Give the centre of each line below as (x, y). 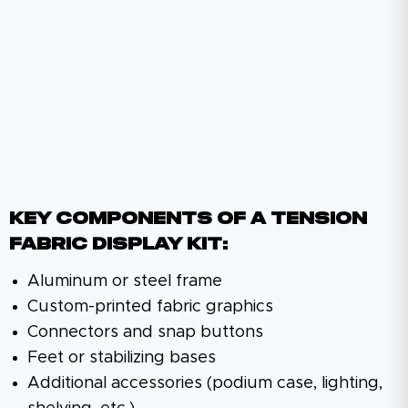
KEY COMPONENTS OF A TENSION (188, 219)
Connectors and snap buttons (145, 332)
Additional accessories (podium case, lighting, (205, 383)
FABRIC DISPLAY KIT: (118, 245)
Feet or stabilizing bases (122, 357)
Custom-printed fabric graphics (150, 306)
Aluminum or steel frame (125, 281)
